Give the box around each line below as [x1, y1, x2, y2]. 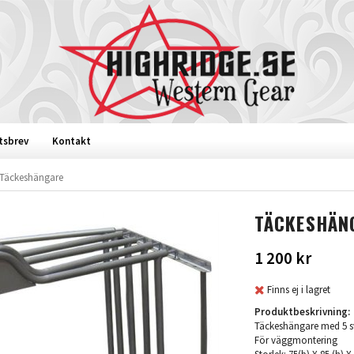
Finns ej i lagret [266, 282, 330, 296]
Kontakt [52, 134, 91, 148]
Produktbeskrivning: [254, 304, 350, 318]
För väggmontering [254, 333, 337, 347]
